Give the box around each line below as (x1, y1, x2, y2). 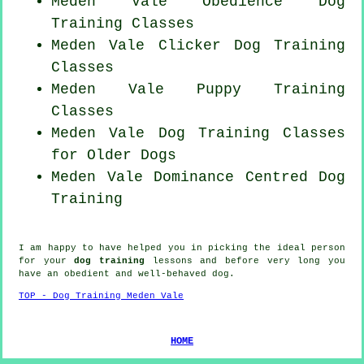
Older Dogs (87, 146, 176, 163)
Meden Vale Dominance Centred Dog (51, 168, 345, 185)
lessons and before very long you (145, 255, 346, 266)
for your (19, 255, 75, 266)
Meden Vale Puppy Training (51, 80, 345, 97)
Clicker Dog (158, 37, 261, 54)
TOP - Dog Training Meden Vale (19, 290, 184, 301)
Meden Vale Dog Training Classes (51, 124, 345, 141)
